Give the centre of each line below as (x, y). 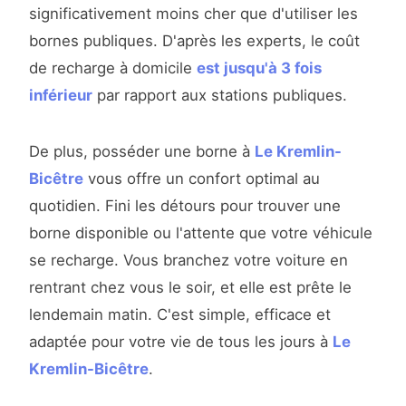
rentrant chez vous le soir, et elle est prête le (190, 288)
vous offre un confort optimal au (202, 179)
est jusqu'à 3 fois (259, 68)
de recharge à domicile (113, 68)
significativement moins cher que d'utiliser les (193, 14)
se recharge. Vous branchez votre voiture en (188, 261)
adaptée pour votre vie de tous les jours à (181, 342)
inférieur (61, 96)
